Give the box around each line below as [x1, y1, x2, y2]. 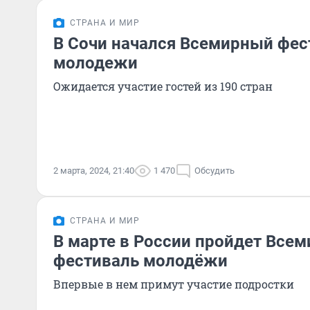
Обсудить [194, 165, 235, 176]
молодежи [53, 53, 138, 73]
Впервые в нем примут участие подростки [53, 277, 294, 291]
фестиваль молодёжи [53, 251, 228, 271]
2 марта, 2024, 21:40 [53, 165, 134, 176]
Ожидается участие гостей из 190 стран [53, 79, 273, 93]
